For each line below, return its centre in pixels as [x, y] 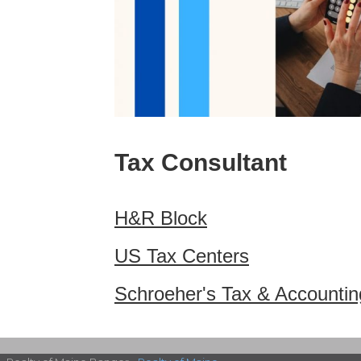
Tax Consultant [201, 163]
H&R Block [161, 218]
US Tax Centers [182, 256]
